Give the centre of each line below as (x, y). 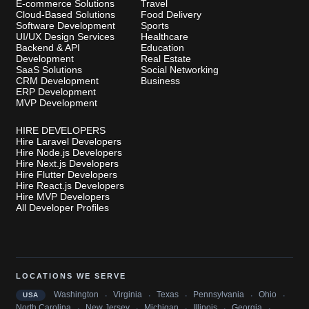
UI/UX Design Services (65, 36)
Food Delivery (171, 14)
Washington (76, 295)
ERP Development (56, 91)
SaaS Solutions (49, 69)
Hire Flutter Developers (67, 174)
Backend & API (48, 47)
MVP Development (57, 102)
